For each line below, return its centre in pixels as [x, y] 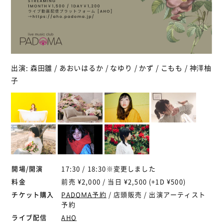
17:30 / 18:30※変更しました [109, 169]
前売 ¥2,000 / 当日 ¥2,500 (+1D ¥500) [123, 182]
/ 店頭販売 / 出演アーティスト [156, 195]
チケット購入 [33, 195]
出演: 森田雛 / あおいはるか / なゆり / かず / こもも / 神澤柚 [111, 68]
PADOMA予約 [84, 195]
